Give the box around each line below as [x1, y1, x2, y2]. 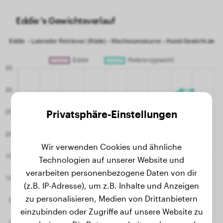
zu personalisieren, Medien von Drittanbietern [25, 194, 198, 203]
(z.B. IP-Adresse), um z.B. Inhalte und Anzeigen [24, 181, 199, 190]
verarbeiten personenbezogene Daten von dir [26, 168, 197, 177]
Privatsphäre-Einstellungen [46, 108, 177, 120]
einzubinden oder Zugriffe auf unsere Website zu [20, 207, 203, 216]
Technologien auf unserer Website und [39, 155, 184, 164]
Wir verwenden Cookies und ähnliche [41, 142, 182, 151]
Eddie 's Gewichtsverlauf [16, 15, 115, 26]
